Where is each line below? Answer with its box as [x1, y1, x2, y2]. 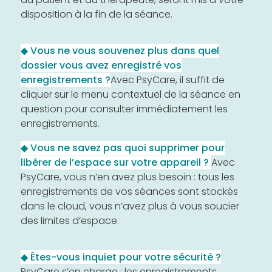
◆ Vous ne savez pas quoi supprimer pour [21, 140, 225, 155]
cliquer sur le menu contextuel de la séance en [21, 87, 240, 101]
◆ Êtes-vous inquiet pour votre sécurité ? [21, 250, 221, 264]
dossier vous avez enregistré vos [21, 58, 182, 72]
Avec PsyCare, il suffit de [110, 72, 225, 87]
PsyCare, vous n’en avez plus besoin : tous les [21, 169, 234, 184]
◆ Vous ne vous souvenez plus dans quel [21, 43, 219, 58]
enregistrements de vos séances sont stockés [21, 184, 238, 199]
